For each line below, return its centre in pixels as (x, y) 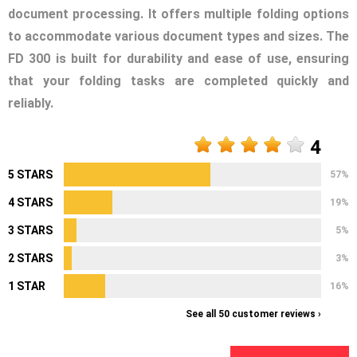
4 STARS (30, 203)
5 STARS (30, 175)
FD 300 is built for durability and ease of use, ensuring (178, 59)
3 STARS (30, 231)
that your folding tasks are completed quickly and (178, 81)
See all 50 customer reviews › (253, 314)
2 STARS (30, 259)
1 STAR (27, 286)
